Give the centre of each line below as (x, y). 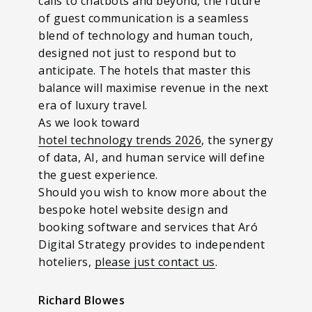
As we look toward (91, 122)
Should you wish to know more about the (153, 192)
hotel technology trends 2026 (120, 140)
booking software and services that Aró (148, 227)
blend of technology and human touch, (146, 35)
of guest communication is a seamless (143, 18)
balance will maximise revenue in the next (154, 87)
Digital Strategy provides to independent (151, 244)
